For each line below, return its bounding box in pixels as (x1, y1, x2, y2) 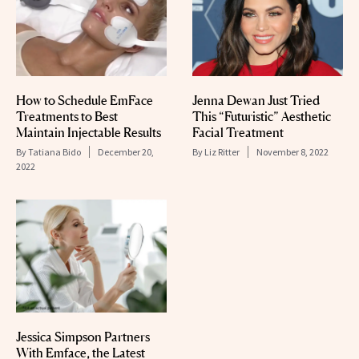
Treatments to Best (16, 108, 118, 125)
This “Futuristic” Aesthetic (192, 107, 331, 124)
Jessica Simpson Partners (16, 329, 150, 345)
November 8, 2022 (256, 145, 329, 158)
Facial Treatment (192, 123, 284, 140)
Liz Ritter (204, 145, 240, 158)
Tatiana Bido (28, 146, 81, 159)
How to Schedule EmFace (16, 92, 153, 109)
